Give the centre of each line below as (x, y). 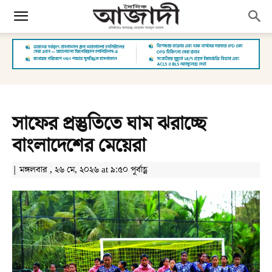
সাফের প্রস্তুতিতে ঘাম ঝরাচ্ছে (109, 124)
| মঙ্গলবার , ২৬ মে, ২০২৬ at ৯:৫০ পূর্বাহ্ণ (80, 170)
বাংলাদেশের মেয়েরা (79, 146)
